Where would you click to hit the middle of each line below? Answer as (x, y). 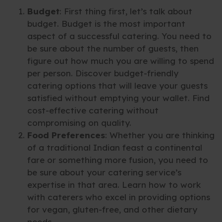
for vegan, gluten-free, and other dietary (112, 210)
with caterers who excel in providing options (119, 197)
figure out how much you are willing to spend (121, 61)
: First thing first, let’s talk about (126, 11)
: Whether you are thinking (160, 135)
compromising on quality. (79, 123)
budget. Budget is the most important (106, 24)
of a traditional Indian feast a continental (115, 148)
